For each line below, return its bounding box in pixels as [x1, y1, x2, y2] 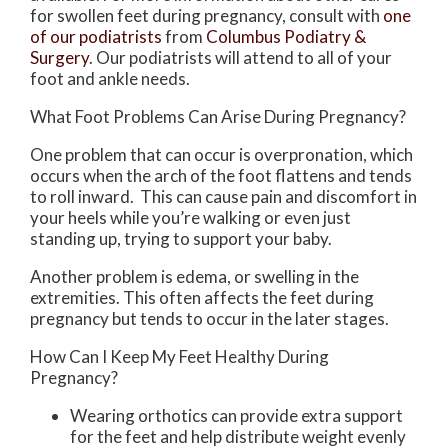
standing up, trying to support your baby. [30, 228, 338, 250]
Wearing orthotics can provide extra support [70, 405, 403, 427]
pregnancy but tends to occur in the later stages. [30, 308, 392, 330]
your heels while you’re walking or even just [30, 207, 351, 229]
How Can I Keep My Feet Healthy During [30, 346, 329, 368]
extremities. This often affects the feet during [30, 287, 374, 309]
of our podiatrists [30, 26, 162, 48]
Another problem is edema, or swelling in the [30, 266, 359, 288]
